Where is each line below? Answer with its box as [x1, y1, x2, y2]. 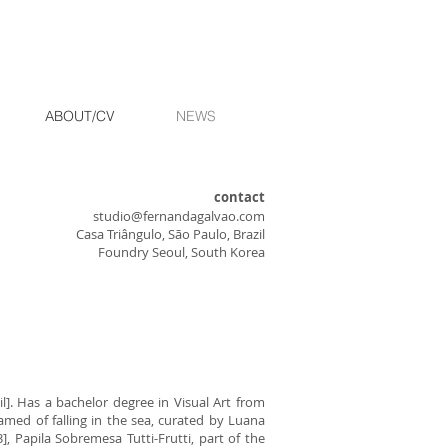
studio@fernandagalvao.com [93, 207, 265, 225]
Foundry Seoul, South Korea [98, 243, 265, 261]
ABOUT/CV [44, 107, 115, 125]
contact [214, 188, 265, 206]
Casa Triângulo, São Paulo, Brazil [76, 225, 265, 243]
